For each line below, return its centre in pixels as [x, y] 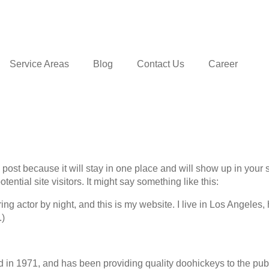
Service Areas [39, 64]
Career [223, 64]
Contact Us [161, 64]
